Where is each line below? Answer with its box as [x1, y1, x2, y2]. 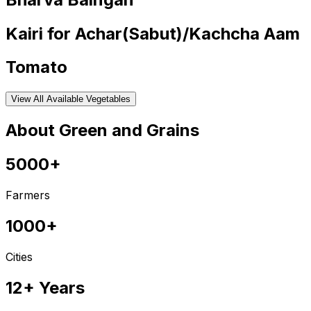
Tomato [6, 57, 67, 78]
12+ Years [6, 277, 85, 298]
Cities [6, 249, 33, 264]
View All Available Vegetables [11, 94, 131, 105]
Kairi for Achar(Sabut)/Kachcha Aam [6, 23, 300, 44]
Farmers [6, 188, 50, 203]
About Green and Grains [6, 120, 199, 141]
